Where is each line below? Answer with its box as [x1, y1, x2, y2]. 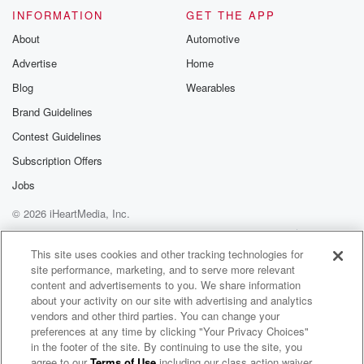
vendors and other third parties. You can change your [31, 308, 280, 323]
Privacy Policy [58, 229, 127, 245]
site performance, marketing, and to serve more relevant [31, 262, 296, 277]
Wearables [186, 80, 236, 95]
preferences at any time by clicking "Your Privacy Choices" [31, 323, 310, 339]
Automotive [186, 31, 240, 46]
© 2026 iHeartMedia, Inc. [12, 206, 130, 221]
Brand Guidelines [12, 104, 93, 119]
